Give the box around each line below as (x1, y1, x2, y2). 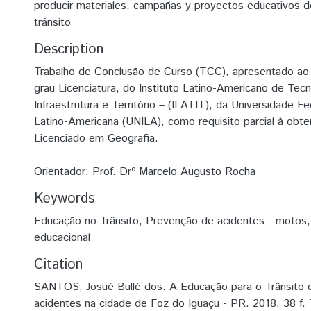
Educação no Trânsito (34, 213, 139, 229)
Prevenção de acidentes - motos (146, 213, 307, 229)
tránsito (34, 15, 71, 31)
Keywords (34, 189, 94, 209)
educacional (34, 230, 90, 246)
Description (34, 40, 103, 60)
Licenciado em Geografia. (34, 131, 158, 146)
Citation (34, 255, 83, 275)
